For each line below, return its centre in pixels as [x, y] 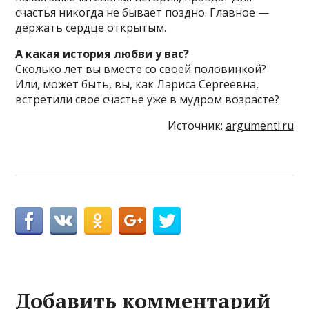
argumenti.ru [259, 125]
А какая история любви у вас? [102, 53]
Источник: [196, 125]
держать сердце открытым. [91, 27]
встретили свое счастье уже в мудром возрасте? [148, 99]
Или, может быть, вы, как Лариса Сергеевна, [137, 84]
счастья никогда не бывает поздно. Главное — [142, 12]
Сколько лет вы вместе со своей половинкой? [141, 69]
